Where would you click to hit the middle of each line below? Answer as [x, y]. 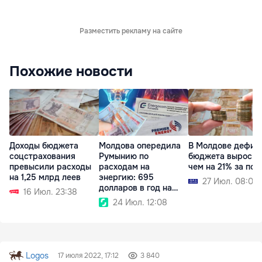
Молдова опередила [140, 145]
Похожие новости [71, 71]
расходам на [124, 166]
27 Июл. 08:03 [230, 181]
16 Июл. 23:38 [50, 192]
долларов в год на [135, 187]
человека [118, 198]
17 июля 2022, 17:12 [89, 255]
